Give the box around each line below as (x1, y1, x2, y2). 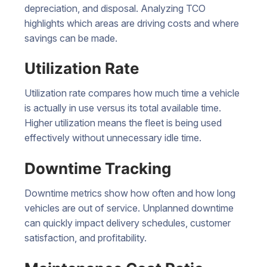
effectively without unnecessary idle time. (24, 132, 201, 144)
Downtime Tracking (24, 159, 171, 178)
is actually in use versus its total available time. (24, 102, 221, 114)
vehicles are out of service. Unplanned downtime (24, 202, 234, 215)
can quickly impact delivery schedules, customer (24, 217, 231, 229)
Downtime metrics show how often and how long (24, 187, 235, 200)
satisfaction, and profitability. (24, 232, 147, 244)
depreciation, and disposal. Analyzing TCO (24, 2, 206, 14)
